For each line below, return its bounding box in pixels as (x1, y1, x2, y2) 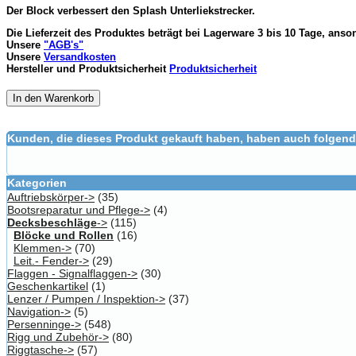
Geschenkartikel (7, 280, 88, 293)
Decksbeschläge (7, 216, 97, 230)
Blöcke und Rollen (14, 229, 114, 242)
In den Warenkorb (13, 92, 94, 105)
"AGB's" (44, 39, 83, 52)
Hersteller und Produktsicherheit (6, 63, 169, 75)
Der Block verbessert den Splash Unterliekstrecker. (6, 5, 255, 17)
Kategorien (7, 176, 67, 190)
